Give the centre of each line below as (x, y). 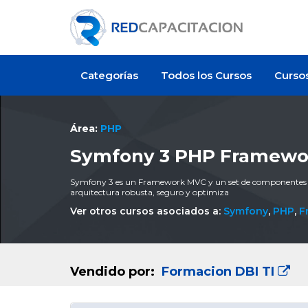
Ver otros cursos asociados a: (147, 211)
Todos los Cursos (206, 75)
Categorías (109, 75)
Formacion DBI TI (218, 271)
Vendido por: (114, 271)
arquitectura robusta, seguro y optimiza (150, 192)
